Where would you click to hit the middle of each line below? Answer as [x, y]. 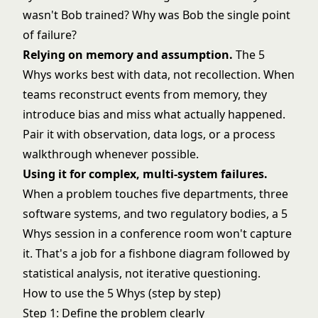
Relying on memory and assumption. [128, 55]
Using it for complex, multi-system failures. [145, 174]
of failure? [50, 35]
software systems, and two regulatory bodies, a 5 [155, 214]
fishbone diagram [176, 253]
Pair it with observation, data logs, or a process [149, 134]
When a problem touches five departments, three [155, 194]
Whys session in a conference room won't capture [157, 234]
